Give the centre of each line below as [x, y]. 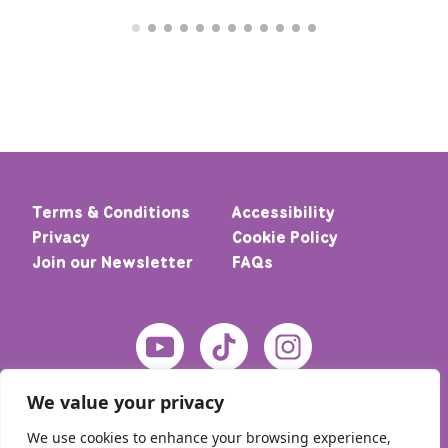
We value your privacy [125, 402]
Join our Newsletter [112, 262]
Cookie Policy [285, 237]
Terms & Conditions [111, 212]
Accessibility [283, 212]
